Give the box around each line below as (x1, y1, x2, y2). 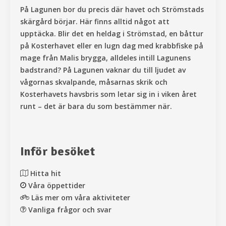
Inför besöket (20, 143, 95, 159)
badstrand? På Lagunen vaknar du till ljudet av (20, 65, 186, 75)
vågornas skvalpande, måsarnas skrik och (20, 77, 167, 87)
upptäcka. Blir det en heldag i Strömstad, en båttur (20, 28, 203, 38)
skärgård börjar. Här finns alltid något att (20, 16, 169, 26)
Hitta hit (30, 168, 61, 178)
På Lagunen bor (20, 4, 75, 14)
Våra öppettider (28, 180, 85, 190)
